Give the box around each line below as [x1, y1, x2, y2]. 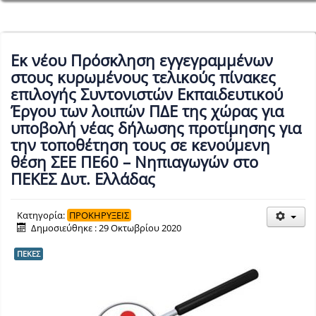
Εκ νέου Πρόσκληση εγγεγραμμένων [11, 49, 273, 71]
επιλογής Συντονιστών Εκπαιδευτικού [11, 83, 283, 105]
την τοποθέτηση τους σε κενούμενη [11, 134, 270, 156]
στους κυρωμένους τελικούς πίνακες [11, 66, 276, 88]
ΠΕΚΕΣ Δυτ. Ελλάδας [11, 168, 155, 190]
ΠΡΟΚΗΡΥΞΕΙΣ [69, 209, 129, 222]
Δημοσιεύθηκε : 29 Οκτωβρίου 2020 [31, 221, 182, 235]
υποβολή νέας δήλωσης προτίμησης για [11, 117, 301, 139]
